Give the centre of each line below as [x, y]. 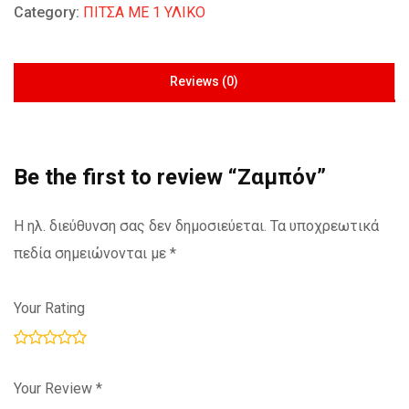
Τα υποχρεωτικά [325, 226]
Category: [48, 13]
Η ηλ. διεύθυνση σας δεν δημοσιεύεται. [140, 226]
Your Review [55, 389]
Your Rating [49, 309]
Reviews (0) [204, 82]
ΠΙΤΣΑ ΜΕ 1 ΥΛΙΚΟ [144, 13]
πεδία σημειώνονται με [92, 254]
